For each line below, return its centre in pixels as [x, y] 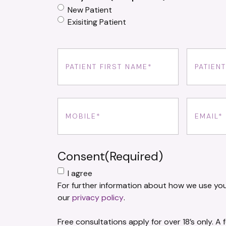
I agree [80, 174]
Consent [81, 156]
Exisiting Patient [97, 22]
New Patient [90, 10]
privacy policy [98, 198]
